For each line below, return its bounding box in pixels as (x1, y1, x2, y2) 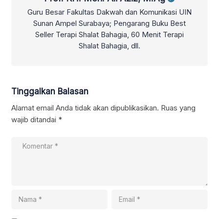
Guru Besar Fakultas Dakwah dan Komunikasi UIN (27, 7, 192, 17)
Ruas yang (161, 103, 196, 113)
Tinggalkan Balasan (11, 87, 88, 97)
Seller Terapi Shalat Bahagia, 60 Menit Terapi (35, 30, 184, 40)
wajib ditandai (11, 115, 58, 125)
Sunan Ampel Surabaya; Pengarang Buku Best (33, 19, 186, 28)
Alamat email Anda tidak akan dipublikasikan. (11, 103, 159, 113)
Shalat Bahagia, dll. (79, 41, 140, 51)
